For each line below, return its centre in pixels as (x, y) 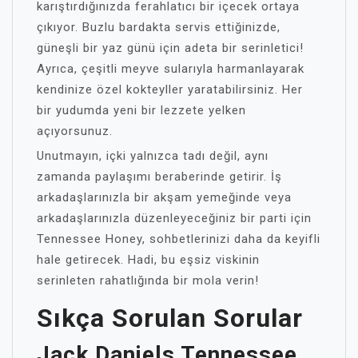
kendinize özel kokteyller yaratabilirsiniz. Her (170, 89)
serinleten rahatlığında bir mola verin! (148, 280)
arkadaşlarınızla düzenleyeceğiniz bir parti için (174, 218)
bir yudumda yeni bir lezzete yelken (141, 110)
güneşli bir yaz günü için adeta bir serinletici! (170, 48)
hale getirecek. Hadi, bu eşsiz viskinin (148, 260)
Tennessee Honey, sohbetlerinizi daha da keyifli (179, 239)
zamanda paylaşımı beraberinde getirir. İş (159, 177)
